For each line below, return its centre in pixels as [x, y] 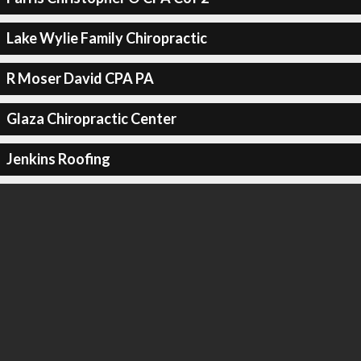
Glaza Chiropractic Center [91, 118]
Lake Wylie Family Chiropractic [106, 38]
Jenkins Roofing [58, 159]
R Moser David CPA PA [80, 78]
